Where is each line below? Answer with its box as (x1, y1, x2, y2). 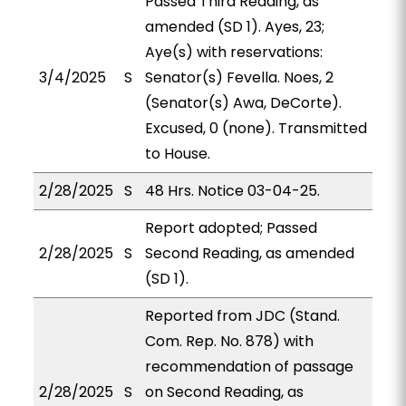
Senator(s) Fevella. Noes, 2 (144, 67, 333, 88)
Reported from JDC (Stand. (144, 305, 340, 326)
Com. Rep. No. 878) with (144, 331, 314, 352)
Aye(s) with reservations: (144, 42, 323, 63)
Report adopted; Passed (144, 217, 317, 238)
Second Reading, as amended (144, 243, 354, 264)
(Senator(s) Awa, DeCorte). (144, 92, 342, 113)
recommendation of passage (144, 356, 353, 377)
